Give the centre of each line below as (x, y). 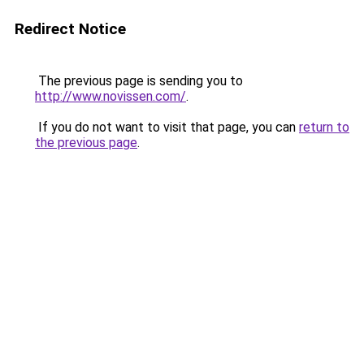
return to (324, 127)
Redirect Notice (70, 29)
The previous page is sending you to (139, 81)
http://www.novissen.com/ (110, 96)
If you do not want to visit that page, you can (167, 127)
